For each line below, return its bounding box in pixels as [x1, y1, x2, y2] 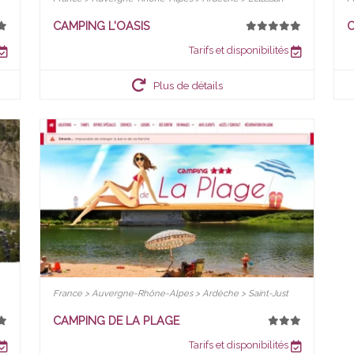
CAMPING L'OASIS [53, 18, 150, 32]
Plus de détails [153, 78, 223, 92]
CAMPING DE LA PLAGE [53, 313, 179, 327]
